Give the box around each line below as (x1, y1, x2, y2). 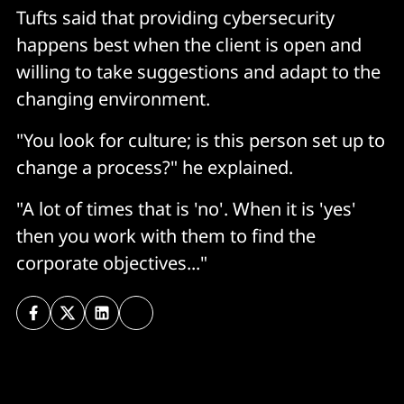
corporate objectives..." (16, 251, 207, 276)
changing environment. (16, 87, 210, 112)
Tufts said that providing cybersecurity (16, 5, 335, 31)
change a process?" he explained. (16, 155, 293, 180)
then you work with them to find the (16, 224, 316, 249)
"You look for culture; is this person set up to (16, 128, 385, 153)
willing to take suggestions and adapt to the (16, 60, 381, 85)
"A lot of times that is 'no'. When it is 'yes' (16, 197, 356, 222)
